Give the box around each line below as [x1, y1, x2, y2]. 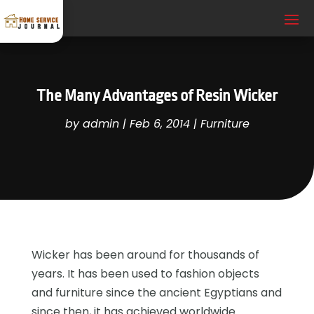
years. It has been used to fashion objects [31, 265, 259, 282]
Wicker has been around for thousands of [31, 246, 259, 263]
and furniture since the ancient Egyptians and [31, 284, 282, 301]
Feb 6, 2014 [129, 115, 190, 132]
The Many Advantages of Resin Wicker [36, 86, 278, 105]
